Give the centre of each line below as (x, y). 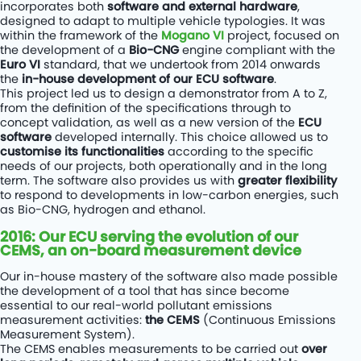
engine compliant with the (257, 50)
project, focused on (282, 35)
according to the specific (239, 151)
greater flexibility (287, 180)
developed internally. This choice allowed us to (190, 137)
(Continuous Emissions (268, 320)
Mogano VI (193, 35)
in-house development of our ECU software (148, 79)
